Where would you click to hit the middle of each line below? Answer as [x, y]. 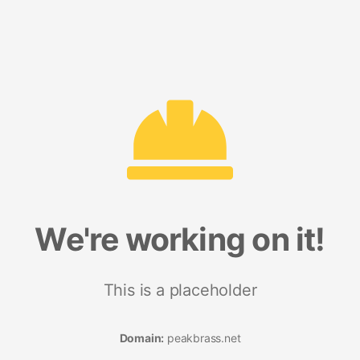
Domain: [142, 337]
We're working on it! [180, 239]
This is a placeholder [180, 290]
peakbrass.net [202, 337]
